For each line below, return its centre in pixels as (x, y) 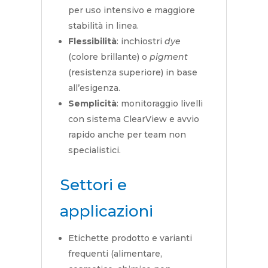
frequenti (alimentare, (115, 254)
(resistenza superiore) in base (133, 73)
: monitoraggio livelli (159, 104)
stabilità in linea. (103, 26)
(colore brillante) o (109, 57)
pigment (168, 57)
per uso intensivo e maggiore (131, 10)
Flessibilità (92, 42)
